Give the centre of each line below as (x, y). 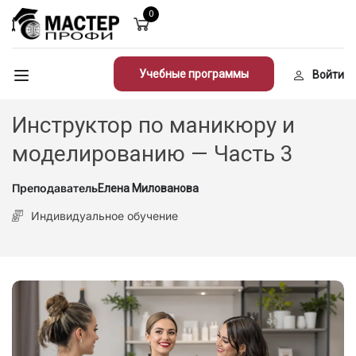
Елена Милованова (148, 189)
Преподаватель (55, 188)
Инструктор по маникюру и (153, 126)
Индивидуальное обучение (104, 216)
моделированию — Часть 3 (153, 154)
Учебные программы (193, 74)
